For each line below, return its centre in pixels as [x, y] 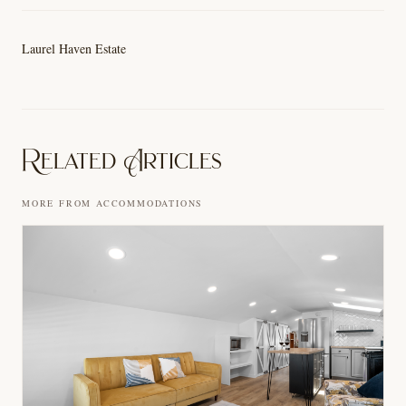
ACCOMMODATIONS [150, 203]
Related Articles [122, 161]
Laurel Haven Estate [74, 49]
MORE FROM [59, 203]
